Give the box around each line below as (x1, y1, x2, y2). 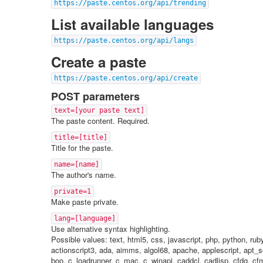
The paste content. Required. (51, 115, 150, 126)
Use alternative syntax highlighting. (51, 223, 170, 234)
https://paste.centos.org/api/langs (54, 36, 194, 45)
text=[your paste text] (54, 106, 144, 114)
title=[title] (54, 133, 107, 141)
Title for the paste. (51, 142, 113, 153)
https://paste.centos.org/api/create (54, 74, 198, 82)
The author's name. (51, 169, 116, 180)
